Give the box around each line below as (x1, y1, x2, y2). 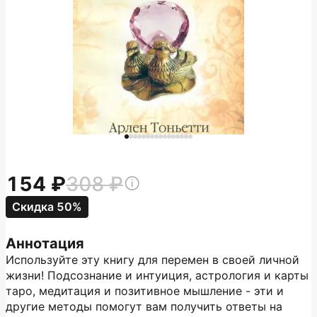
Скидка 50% (12, 200, 82, 214)
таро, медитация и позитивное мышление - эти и (6, 284, 284, 298)
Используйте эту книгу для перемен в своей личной (6, 253, 299, 267)
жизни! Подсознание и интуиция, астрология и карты (6, 268, 309, 282)
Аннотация (6, 235, 84, 252)
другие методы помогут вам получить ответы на (6, 299, 282, 313)
